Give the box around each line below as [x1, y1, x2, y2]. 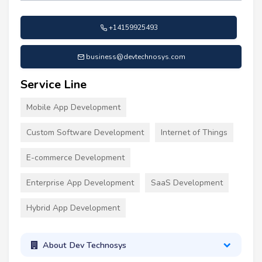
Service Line [20, 77, 87, 93]
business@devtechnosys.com [85, 52, 185, 62]
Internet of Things [161, 127, 227, 139]
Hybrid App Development [26, 202, 120, 214]
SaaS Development [151, 177, 223, 189]
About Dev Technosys [42, 239, 126, 251]
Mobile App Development [26, 102, 120, 113]
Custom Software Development [26, 127, 144, 139]
